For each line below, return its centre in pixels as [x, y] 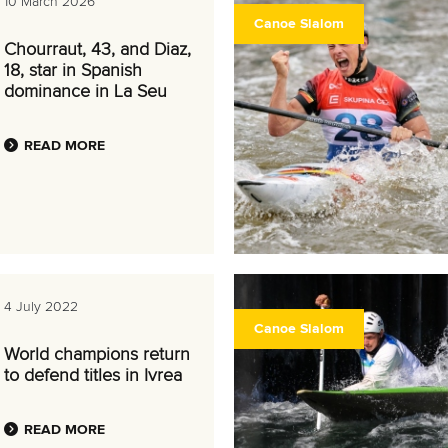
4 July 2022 [41, 307]
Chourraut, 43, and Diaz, [97, 50]
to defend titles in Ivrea [93, 376]
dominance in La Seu [85, 92]
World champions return [97, 355]
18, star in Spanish [73, 71]
